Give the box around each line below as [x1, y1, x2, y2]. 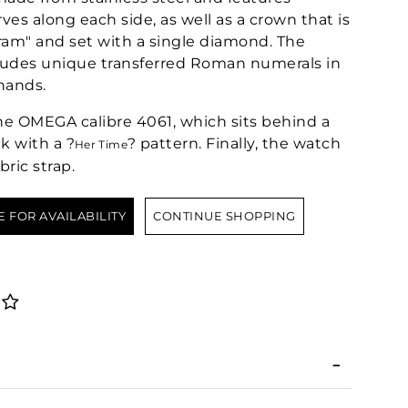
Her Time [75, 137, 127, 151]
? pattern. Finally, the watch [127, 134, 342, 152]
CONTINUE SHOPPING [153, 208, 296, 223]
